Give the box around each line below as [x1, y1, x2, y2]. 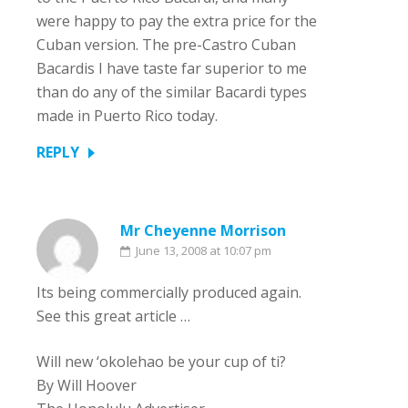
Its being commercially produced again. [36, 282, 301, 302]
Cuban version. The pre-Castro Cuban [36, 35, 296, 55]
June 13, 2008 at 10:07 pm [136, 242, 271, 259]
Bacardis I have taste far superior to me [36, 58, 307, 78]
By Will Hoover [36, 375, 137, 395]
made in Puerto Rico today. [36, 106, 218, 126]
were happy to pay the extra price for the [36, 11, 317, 31]
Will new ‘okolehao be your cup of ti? [36, 352, 286, 372]
